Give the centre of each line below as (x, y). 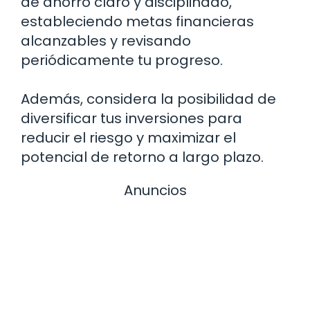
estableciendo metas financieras (137, 21)
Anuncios (155, 190)
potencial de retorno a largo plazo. (142, 157)
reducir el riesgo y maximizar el (128, 137)
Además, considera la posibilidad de (148, 99)
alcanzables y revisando (106, 40)
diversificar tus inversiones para (131, 118)
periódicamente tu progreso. (122, 60)
